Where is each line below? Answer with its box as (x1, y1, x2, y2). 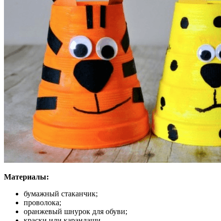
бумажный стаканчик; (24, 189, 98, 198)
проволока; (24, 198, 61, 207)
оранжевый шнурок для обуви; (24, 207, 127, 216)
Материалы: (4, 173, 49, 182)
